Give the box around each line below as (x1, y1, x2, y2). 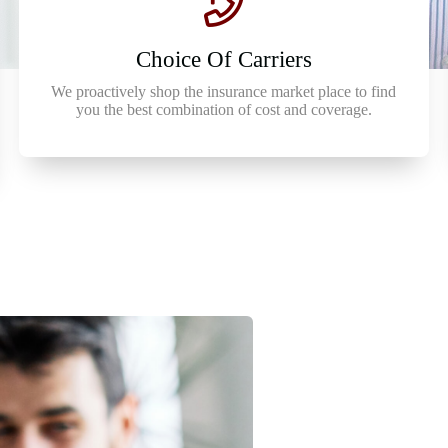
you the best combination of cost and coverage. (75, 101, 372, 118)
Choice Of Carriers (135, 47, 312, 72)
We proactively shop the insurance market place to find (51, 83, 397, 100)
